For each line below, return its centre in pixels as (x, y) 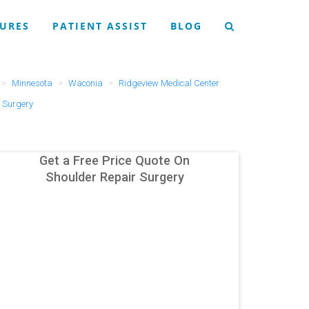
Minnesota (32, 83)
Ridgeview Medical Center (169, 83)
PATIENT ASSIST (100, 26)
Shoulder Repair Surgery (114, 177)
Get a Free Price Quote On (114, 160)
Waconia (85, 83)
